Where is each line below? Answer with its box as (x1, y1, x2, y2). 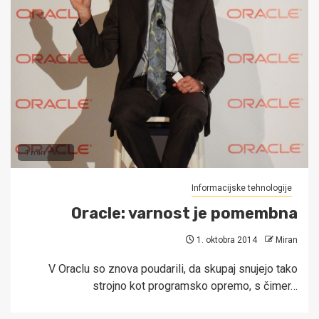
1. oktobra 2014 (194, 235, 257, 246)
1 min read (25, 147, 67, 158)
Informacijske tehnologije (192, 183, 292, 194)
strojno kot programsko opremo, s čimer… (93, 279, 298, 293)
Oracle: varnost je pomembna (71, 204, 298, 224)
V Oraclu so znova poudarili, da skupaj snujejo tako (48, 262, 298, 276)
